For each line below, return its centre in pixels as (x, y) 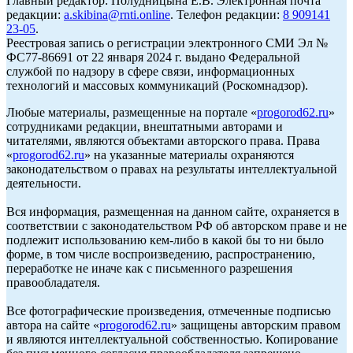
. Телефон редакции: (227, 15)
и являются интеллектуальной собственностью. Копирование (172, 340)
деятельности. (44, 184)
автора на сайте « (53, 325)
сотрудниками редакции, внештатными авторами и (145, 127)
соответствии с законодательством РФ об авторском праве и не (176, 226)
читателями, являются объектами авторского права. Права (163, 141)
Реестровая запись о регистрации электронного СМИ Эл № (167, 43)
